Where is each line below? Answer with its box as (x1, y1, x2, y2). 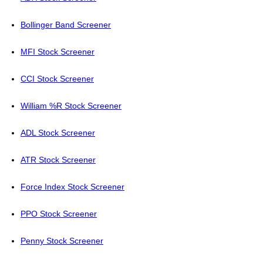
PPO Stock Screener (21, 209, 97, 218)
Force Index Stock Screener (21, 182, 124, 191)
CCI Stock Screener (21, 74, 94, 83)
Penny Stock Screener (21, 236, 103, 245)
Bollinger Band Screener (21, 20, 111, 29)
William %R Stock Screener (21, 101, 122, 110)
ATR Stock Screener (21, 155, 96, 164)
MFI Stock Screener (21, 47, 95, 56)
